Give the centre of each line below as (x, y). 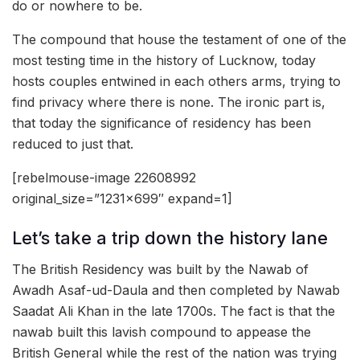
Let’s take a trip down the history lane (170, 238)
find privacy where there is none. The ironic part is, (169, 102)
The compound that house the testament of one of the (179, 39)
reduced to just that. (73, 143)
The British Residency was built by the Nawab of (160, 270)
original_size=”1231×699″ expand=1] (122, 198)
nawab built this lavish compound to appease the (162, 332)
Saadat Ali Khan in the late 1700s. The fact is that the (174, 311)
